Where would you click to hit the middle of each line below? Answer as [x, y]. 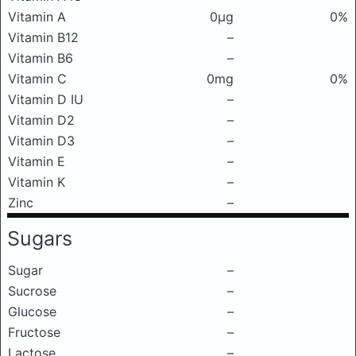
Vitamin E [37, 161]
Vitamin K [37, 182]
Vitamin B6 [41, 58]
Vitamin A [37, 17]
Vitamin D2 [41, 120]
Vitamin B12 [43, 37]
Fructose [34, 332]
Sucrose [32, 291]
